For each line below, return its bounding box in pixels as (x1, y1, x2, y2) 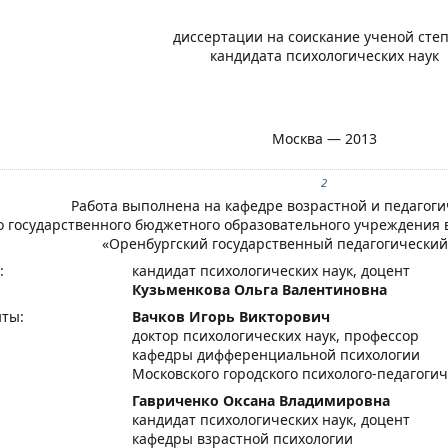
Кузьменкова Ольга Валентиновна (132, 279, 388, 299)
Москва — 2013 (271, 129, 377, 149)
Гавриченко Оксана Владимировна (132, 390, 391, 410)
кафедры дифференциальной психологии (132, 344, 421, 364)
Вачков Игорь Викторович (132, 306, 331, 326)
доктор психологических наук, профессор (132, 325, 420, 345)
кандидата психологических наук (209, 46, 439, 66)
